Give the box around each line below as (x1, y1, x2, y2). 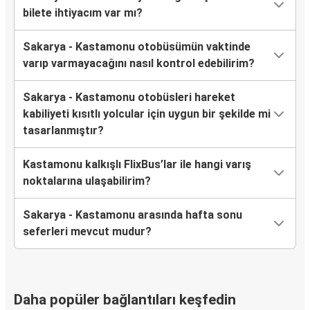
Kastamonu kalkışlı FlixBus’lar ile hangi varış (23, 158, 251, 172)
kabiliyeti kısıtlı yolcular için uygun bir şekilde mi (23, 107, 271, 121)
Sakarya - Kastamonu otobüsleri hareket (23, 91, 235, 104)
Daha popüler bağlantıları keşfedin (14, 291, 236, 309)
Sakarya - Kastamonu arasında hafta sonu (23, 208, 242, 222)
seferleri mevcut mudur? (23, 225, 152, 239)
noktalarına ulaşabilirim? (23, 174, 151, 188)
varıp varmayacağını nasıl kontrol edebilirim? (23, 57, 255, 71)
